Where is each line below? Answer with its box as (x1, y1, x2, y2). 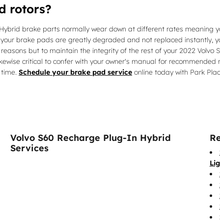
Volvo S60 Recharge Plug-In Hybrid (10, 132, 171, 143)
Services (10, 142, 49, 154)
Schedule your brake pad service (19, 68, 132, 77)
